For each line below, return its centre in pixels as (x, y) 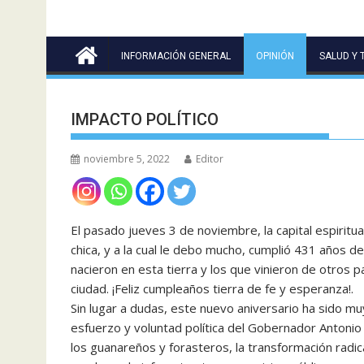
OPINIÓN (275, 56)
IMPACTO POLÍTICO (145, 119)
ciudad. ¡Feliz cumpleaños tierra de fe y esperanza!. (212, 288)
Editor (210, 158)
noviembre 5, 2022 (127, 158)
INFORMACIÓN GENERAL (176, 56)
